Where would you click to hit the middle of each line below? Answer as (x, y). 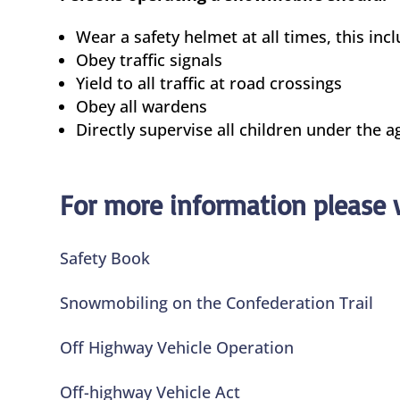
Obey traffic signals (150, 59)
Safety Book (105, 258)
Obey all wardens (142, 106)
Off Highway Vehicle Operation (177, 347)
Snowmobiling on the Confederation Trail (217, 302)
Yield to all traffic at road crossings (209, 83)
